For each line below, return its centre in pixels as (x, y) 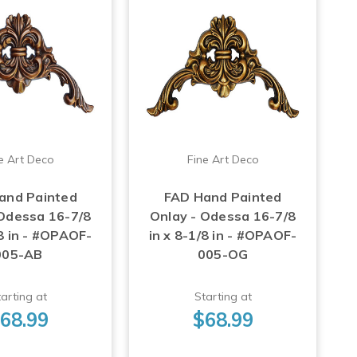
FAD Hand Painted (223, 196)
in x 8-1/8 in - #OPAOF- (223, 235)
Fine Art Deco (223, 159)
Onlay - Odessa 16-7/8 (223, 216)
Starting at (223, 296)
